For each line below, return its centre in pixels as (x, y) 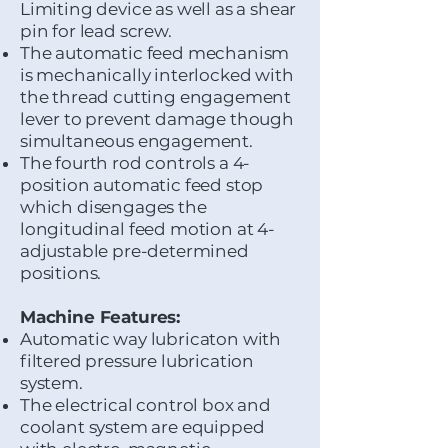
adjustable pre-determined (134, 251)
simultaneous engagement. (136, 141)
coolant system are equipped (142, 427)
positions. (63, 273)
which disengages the (113, 207)
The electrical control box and (145, 405)
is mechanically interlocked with (157, 75)
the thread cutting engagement (156, 97)
